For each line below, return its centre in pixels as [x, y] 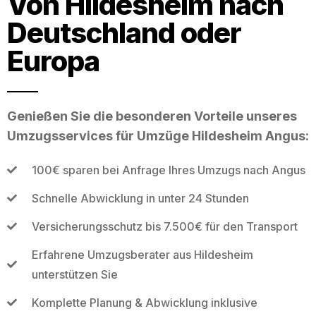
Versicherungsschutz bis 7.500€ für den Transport [164, 226]
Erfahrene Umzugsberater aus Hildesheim [142, 254]
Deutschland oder [124, 32]
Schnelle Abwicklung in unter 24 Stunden [140, 198]
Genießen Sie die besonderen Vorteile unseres [152, 116]
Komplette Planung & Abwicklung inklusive [144, 302]
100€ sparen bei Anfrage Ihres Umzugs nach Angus [168, 170]
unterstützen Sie [74, 274]
